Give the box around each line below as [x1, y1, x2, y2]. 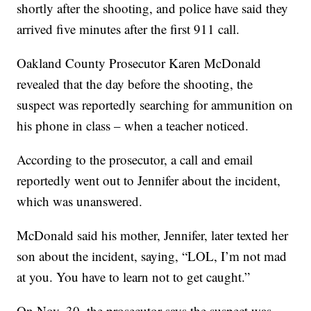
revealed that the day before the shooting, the [17, 75, 253, 93]
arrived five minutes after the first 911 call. [17, 20, 240, 38]
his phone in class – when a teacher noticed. [17, 117, 249, 135]
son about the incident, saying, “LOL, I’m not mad [17, 247, 287, 265]
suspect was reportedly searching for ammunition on [17, 96, 294, 114]
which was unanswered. [17, 192, 143, 210]
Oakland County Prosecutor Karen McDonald [17, 54, 262, 72]
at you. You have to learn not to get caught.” [17, 268, 251, 286]
